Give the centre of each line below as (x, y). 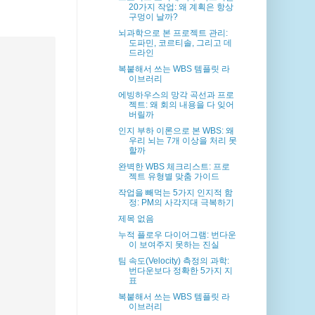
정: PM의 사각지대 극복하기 (182, 203)
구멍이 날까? (154, 17)
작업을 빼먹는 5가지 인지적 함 (176, 193)
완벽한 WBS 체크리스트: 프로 (174, 167)
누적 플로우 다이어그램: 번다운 (178, 235)
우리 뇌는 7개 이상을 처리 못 (183, 141)
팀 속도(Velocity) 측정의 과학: (174, 261)
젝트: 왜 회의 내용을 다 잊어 (182, 105)
